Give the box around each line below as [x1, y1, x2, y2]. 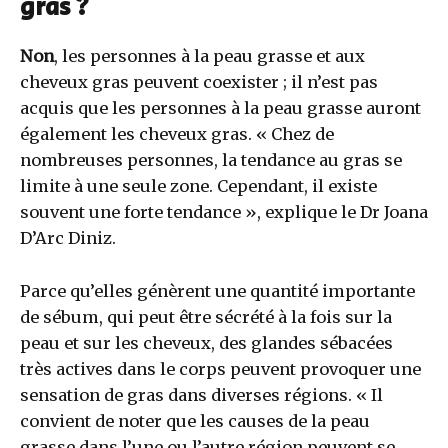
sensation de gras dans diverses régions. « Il [20, 384, 383, 405]
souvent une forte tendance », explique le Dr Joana [20, 202, 428, 223]
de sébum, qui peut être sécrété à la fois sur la [20, 306, 392, 327]
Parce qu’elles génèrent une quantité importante [20, 280, 415, 301]
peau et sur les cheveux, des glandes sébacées [20, 332, 393, 353]
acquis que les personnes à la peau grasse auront [20, 98, 421, 119]
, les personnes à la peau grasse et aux [54, 46, 365, 67]
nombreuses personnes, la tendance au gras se [20, 150, 402, 171]
